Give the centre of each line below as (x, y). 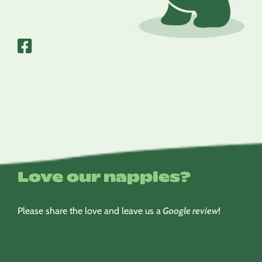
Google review (190, 211)
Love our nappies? (104, 176)
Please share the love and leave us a (89, 211)
